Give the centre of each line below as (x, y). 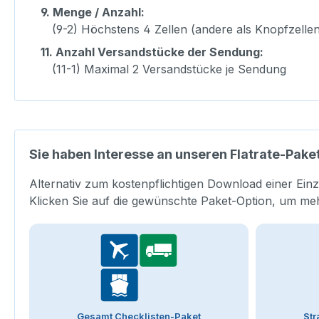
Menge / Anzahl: (99, 12)
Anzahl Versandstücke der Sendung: (159, 52)
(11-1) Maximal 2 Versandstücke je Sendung (169, 69)
